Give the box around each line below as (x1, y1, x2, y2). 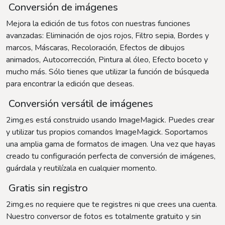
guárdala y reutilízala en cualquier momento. (6, 163, 157, 174)
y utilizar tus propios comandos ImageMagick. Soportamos (6, 127, 208, 138)
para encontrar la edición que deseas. (6, 78, 134, 90)
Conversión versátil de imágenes (6, 97, 153, 111)
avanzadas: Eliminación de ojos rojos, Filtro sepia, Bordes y (6, 30, 209, 42)
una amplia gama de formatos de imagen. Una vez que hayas (6, 139, 215, 150)
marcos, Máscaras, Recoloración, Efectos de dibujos (6, 42, 185, 54)
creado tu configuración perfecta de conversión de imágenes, (6, 151, 215, 162)
